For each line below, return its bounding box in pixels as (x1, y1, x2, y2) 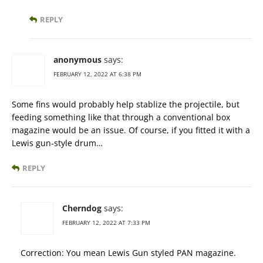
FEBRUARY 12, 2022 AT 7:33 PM (62, 218, 150, 227)
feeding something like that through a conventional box (12, 112, 230, 123)
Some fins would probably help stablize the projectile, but (12, 99, 240, 110)
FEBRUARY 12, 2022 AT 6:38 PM (53, 70, 141, 79)
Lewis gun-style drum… (12, 137, 103, 149)
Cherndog (62, 203, 102, 214)
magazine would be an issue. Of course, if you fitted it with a (12, 124, 250, 136)
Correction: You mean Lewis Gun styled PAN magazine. (21, 247, 236, 259)
